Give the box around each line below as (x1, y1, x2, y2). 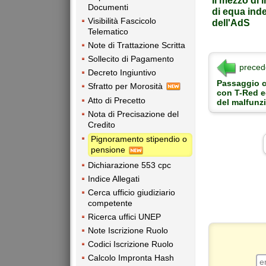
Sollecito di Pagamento (88, 53, 174, 64)
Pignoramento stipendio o (91, 134, 187, 144)
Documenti (88, 2, 128, 12)
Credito (88, 120, 115, 130)
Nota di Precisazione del (88, 109, 179, 119)
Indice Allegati (88, 173, 140, 183)
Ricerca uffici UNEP (88, 211, 161, 221)
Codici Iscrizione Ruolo (88, 239, 173, 249)
